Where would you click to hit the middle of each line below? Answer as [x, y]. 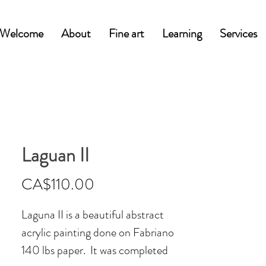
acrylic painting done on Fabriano [98, 232]
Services [238, 34]
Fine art [126, 34]
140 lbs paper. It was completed [95, 250]
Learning [182, 34]
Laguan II [55, 155]
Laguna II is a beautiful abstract [93, 214]
